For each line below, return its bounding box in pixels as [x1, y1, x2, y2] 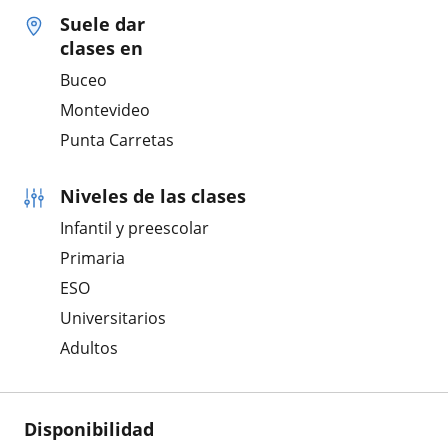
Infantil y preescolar [60, 216, 209, 239]
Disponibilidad [24, 416, 154, 441]
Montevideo [60, 98, 150, 121]
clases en [60, 35, 143, 60]
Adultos [60, 336, 118, 359]
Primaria [60, 246, 125, 269]
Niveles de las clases [60, 183, 246, 208]
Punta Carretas [60, 128, 174, 151]
